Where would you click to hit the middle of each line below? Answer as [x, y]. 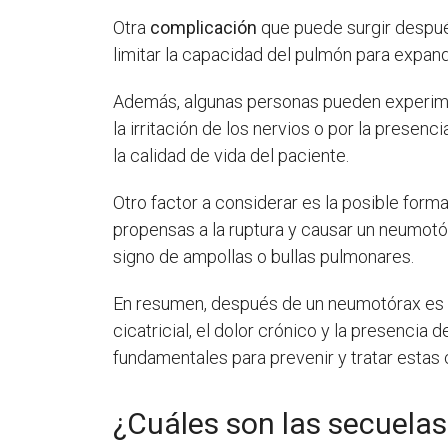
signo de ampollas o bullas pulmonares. [264, 256]
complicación [202, 27]
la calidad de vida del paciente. [231, 155]
